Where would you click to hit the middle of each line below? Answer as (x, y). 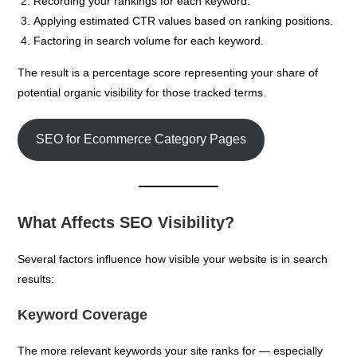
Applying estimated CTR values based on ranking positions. (184, 20)
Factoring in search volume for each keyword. (149, 40)
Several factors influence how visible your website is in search (173, 259)
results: (36, 279)
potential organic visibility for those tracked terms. (142, 92)
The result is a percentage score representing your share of (168, 72)
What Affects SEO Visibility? (126, 222)
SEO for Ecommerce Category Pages (141, 139)
